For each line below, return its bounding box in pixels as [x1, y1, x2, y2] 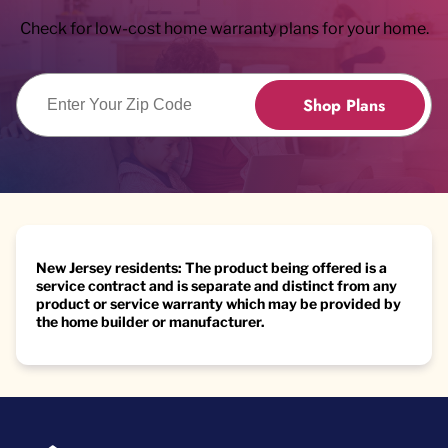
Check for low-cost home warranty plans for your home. [19, 19, 429, 39]
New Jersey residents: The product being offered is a [36, 259, 387, 277]
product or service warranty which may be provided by [36, 295, 401, 313]
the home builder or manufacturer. [36, 313, 265, 331]
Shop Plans [303, 93, 385, 117]
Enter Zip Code [22, 81, 132, 101]
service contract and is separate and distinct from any [36, 277, 397, 295]
